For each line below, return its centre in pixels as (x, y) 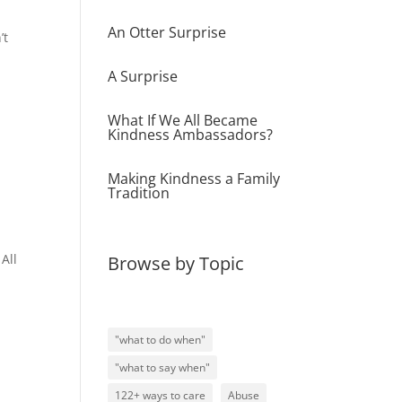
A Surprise (143, 77)
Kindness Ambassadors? (191, 135)
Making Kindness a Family (194, 179)
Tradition (139, 193)
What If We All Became (183, 121)
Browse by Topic (176, 264)
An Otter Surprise (167, 33)
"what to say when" (163, 368)
